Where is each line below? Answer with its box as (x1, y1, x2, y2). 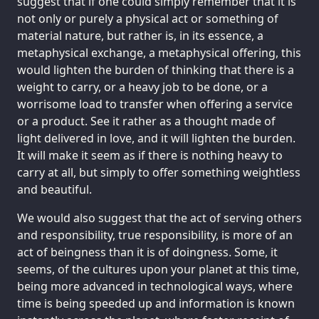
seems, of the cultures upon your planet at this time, (17, 261, 299, 277)
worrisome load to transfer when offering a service (17, 95, 293, 112)
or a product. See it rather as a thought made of (17, 113, 276, 129)
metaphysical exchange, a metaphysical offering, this (17, 44, 301, 61)
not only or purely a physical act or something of (17, 10, 278, 26)
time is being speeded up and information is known (17, 295, 295, 311)
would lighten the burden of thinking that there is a (17, 61, 294, 78)
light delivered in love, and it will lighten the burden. (17, 130, 296, 146)
